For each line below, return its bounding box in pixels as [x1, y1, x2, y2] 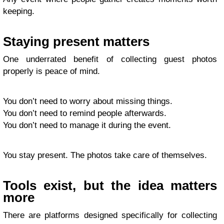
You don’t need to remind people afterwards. [3, 108, 166, 118]
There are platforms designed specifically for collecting [3, 210, 217, 220]
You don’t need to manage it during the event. [3, 120, 171, 130]
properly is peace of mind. [3, 66, 100, 76]
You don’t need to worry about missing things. [3, 96, 172, 106]
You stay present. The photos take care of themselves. [3, 150, 207, 160]
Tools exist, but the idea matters [3, 178, 217, 192]
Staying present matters [3, 34, 149, 48]
